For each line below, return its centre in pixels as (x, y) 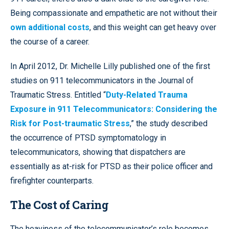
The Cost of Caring (59, 205)
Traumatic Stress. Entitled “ (58, 95)
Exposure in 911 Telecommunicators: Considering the (114, 109)
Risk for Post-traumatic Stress (70, 123)
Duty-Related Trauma (147, 95)
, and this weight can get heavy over (153, 27)
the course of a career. (50, 42)
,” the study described (169, 123)
